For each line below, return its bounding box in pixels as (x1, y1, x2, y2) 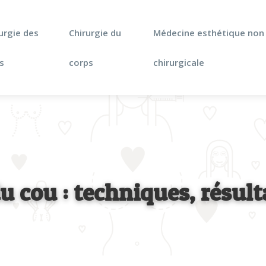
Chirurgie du (69, 27, 122, 39)
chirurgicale (153, 56, 205, 68)
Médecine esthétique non (153, 27, 265, 39)
